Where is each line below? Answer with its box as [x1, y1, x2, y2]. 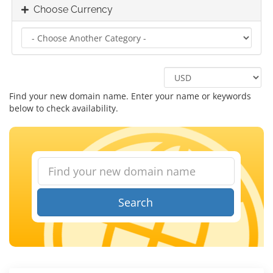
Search [118, 195, 154, 210]
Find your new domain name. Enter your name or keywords [9, 90, 251, 102]
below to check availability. [9, 102, 118, 114]
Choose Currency [29, 4, 113, 15]
